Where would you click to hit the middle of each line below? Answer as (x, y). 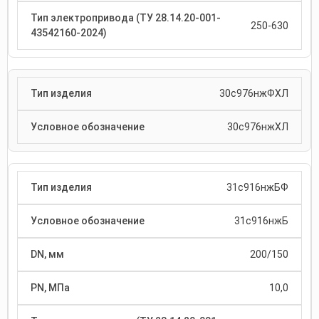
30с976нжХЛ (258, 127)
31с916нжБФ (257, 188)
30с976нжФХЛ (254, 94)
